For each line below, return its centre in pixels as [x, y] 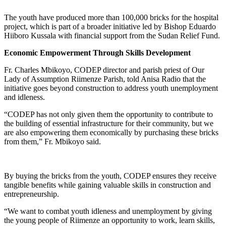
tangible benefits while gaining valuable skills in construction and [107, 185]
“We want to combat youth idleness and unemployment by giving [108, 211]
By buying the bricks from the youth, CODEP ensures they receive [110, 176]
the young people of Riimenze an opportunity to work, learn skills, [109, 220]
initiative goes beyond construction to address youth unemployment [111, 88]
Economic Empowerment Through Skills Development [97, 53]
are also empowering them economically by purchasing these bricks [111, 133]
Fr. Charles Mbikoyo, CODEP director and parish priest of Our [104, 70]
